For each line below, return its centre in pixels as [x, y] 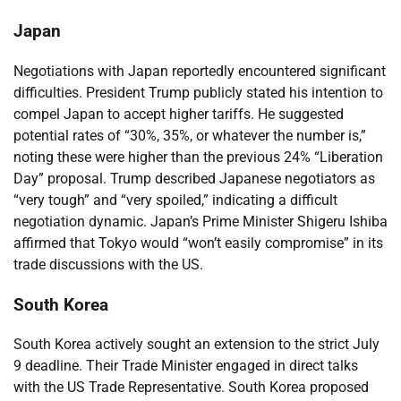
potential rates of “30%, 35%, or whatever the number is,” [190, 135]
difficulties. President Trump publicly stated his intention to [198, 92]
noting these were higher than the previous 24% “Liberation [198, 157]
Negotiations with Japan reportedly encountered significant [200, 71]
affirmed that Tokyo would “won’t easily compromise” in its [198, 243]
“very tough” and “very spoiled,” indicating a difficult [175, 200]
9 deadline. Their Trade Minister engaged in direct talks [186, 366]
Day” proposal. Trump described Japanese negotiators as [194, 178]
